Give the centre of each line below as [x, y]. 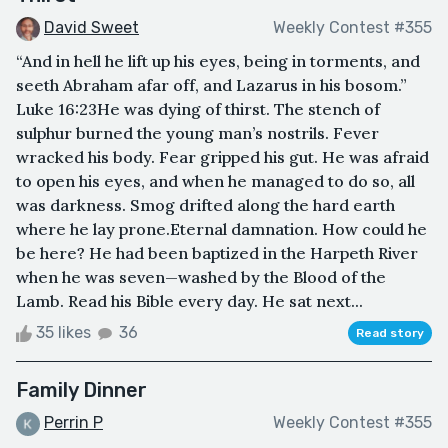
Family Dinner [81, 389]
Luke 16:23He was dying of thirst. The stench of [198, 108]
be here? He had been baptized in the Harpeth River [217, 252]
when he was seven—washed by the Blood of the [201, 276]
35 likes [63, 332]
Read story [390, 332]
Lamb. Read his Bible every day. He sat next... [189, 300]
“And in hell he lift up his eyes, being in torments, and [218, 60]
